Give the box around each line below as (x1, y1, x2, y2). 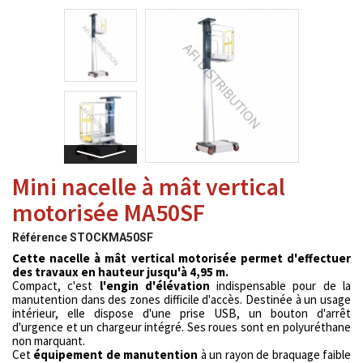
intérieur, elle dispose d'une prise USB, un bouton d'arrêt (12, 305, 351, 321)
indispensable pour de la (216, 278, 352, 293)
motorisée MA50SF (12, 197, 205, 228)
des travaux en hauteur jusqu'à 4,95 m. (12, 264, 228, 280)
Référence (12, 231, 67, 244)
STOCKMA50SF (70, 231, 153, 244)
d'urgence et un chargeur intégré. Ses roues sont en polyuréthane (12, 319, 351, 335)
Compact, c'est (12, 278, 100, 293)
